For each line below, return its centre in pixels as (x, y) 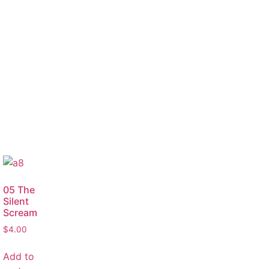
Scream (20, 213)
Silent (16, 201)
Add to (19, 257)
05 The (19, 190)
